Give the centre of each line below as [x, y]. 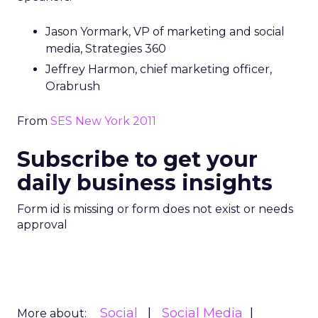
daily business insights [145, 183]
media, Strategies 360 [106, 49]
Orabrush [73, 86]
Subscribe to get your [137, 159]
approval [42, 225]
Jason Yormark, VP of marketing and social [165, 32]
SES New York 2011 [103, 121]
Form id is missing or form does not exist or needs [155, 209]
